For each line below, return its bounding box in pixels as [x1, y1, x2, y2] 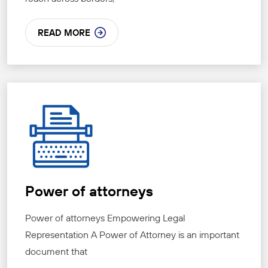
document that [25, 245, 87, 258]
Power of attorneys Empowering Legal [25, 212, 185, 224]
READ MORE [38, 27, 90, 39]
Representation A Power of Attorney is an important [25, 229, 239, 241]
